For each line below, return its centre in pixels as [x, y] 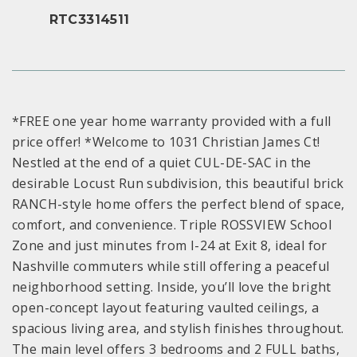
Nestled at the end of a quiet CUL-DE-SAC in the [162, 163]
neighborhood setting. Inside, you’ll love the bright [172, 287]
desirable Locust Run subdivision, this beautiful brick [178, 184]
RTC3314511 [89, 20]
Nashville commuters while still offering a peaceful [171, 267]
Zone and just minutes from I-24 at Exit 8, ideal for [170, 246]
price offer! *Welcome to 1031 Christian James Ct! [166, 142]
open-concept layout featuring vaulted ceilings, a [166, 308]
